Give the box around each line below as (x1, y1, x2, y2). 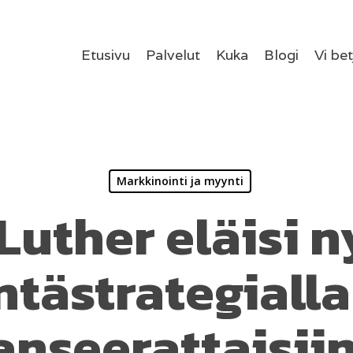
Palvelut (146, 46, 200, 64)
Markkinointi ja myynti (117, 173, 243, 188)
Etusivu (81, 46, 130, 64)
